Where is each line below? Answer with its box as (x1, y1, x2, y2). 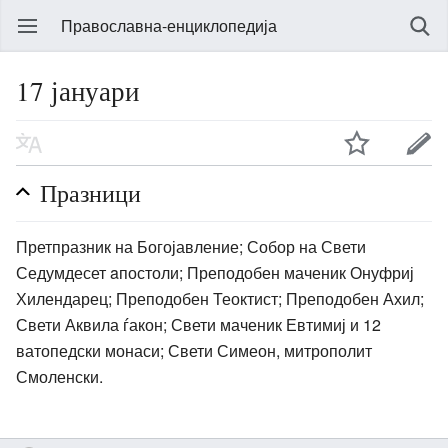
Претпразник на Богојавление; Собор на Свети (16, 234, 366, 258)
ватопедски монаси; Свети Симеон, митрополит (16, 338, 372, 362)
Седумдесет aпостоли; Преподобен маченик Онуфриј (16, 260, 414, 284)
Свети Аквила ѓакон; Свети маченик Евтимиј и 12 (16, 312, 381, 336)
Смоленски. (16, 364, 103, 388)
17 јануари (16, 72, 139, 109)
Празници (40, 176, 141, 209)
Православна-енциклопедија (61, 14, 277, 37)
